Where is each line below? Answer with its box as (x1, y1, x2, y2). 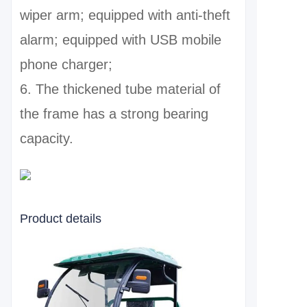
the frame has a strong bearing (20, 106, 208, 121)
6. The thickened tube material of (20, 82, 221, 97)
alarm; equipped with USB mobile (20, 32, 221, 47)
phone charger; (20, 57, 112, 72)
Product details (20, 212, 101, 225)
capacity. (20, 131, 73, 146)
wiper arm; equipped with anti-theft (20, 8, 230, 23)
